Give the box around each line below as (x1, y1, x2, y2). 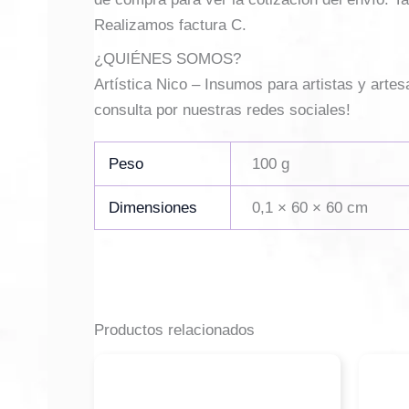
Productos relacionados (94, 320, 255, 339)
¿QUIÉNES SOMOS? (94, 49, 241, 68)
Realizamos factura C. (94, 16, 246, 35)
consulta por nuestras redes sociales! (94, 100, 351, 119)
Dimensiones (109, 199, 198, 217)
